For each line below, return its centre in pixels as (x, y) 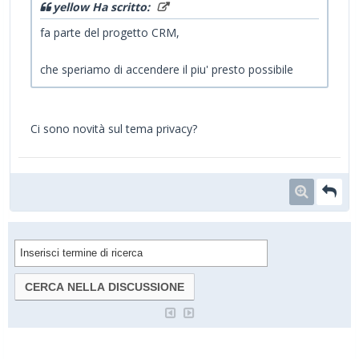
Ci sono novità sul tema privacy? (114, 128)
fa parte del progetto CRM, (110, 32)
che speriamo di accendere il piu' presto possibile (167, 69)
